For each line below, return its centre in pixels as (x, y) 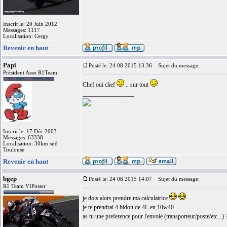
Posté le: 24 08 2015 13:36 (120, 65)
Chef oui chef (100, 85)
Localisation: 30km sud (30, 143)
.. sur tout (137, 85)
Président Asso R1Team (30, 72)
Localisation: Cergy (26, 36)
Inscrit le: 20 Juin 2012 (30, 24)
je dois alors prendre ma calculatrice (126, 198)
